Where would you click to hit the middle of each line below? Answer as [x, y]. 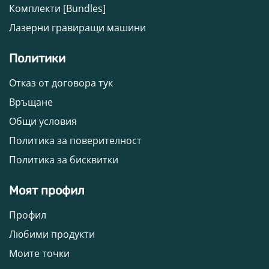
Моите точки [39, 254]
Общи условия [43, 122]
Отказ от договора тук [61, 83]
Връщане [31, 102]
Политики [37, 59]
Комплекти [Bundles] [57, 9]
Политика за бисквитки [64, 160]
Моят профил [47, 191]
